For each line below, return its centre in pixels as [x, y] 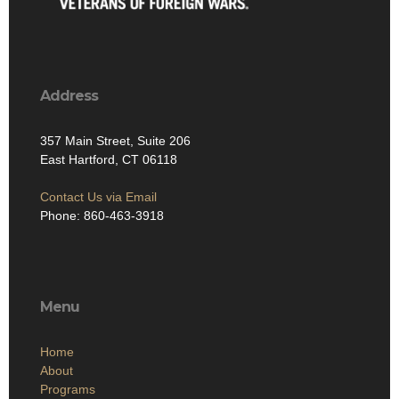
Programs [68, 390]
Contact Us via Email [98, 197]
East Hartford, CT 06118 [109, 160]
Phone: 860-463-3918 [102, 216]
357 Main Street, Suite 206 [115, 141]
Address [69, 96]
